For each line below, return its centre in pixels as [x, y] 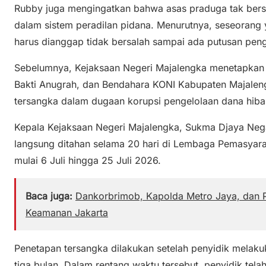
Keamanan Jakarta [67, 212]
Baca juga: [49, 196]
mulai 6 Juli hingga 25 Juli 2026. [88, 160]
